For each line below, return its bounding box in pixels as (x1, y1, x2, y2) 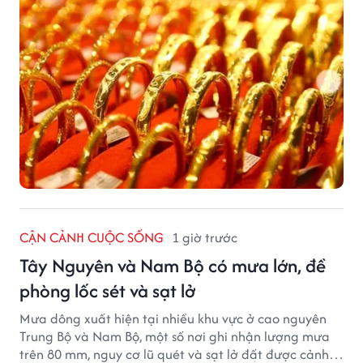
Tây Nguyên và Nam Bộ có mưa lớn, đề (19, 251, 326, 279)
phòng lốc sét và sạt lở (19, 276, 195, 304)
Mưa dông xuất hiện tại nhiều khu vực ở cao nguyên (19, 308, 327, 328)
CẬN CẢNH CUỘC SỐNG (19, 227, 164, 247)
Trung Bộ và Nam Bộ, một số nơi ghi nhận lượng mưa (19, 326, 330, 346)
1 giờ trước (172, 227, 237, 247)
